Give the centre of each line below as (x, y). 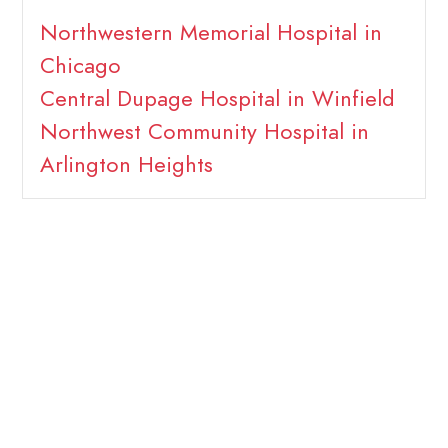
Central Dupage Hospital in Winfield (217, 99)
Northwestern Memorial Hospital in (210, 33)
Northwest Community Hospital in (204, 132)
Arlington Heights (126, 165)
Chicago (80, 66)
